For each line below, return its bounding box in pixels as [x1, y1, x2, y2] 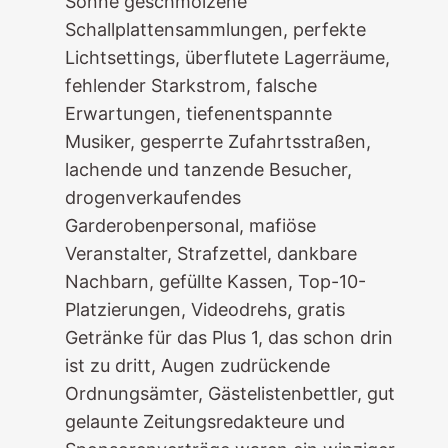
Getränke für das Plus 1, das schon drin [64, 327, 393, 348]
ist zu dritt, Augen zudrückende [64, 355, 330, 376]
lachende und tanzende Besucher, [64, 159, 352, 180]
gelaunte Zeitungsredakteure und [64, 411, 345, 432]
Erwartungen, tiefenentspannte [64, 103, 332, 124]
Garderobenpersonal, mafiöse [64, 215, 316, 236]
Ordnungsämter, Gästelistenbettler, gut [64, 383, 395, 404]
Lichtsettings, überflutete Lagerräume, [64, 47, 390, 68]
